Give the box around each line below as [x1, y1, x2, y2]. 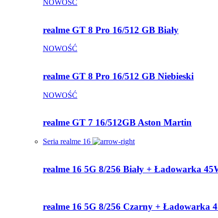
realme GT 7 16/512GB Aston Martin [43, 117, 192, 128]
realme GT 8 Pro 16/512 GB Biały [43, 24, 179, 35]
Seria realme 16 [43, 137, 92, 146]
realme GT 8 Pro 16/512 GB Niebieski [43, 71, 194, 81]
